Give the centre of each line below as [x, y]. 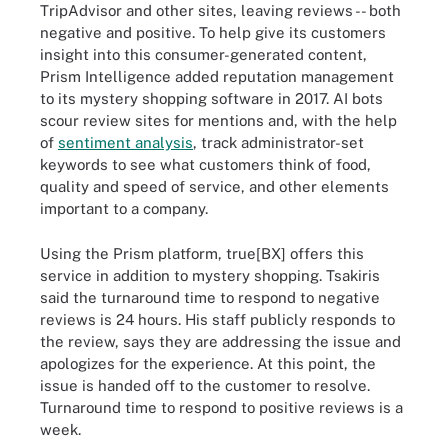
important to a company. [124, 208]
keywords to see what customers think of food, [205, 164]
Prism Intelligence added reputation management [217, 76]
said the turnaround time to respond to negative [210, 297]
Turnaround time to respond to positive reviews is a [221, 407]
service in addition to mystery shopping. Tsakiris [210, 275]
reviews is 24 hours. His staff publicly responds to [217, 319]
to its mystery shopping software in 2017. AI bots [211, 98]
